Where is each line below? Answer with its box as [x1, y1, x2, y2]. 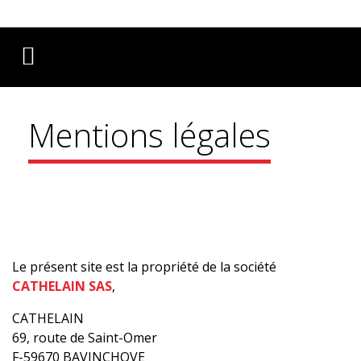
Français [185, 7, 234, 25]
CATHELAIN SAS [12, 277, 112, 295]
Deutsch [249, 7, 299, 25]
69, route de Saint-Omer [12, 329, 157, 346]
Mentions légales [28, 113, 271, 157]
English [217, 7, 261, 25]
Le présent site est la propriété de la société [12, 258, 276, 276]
